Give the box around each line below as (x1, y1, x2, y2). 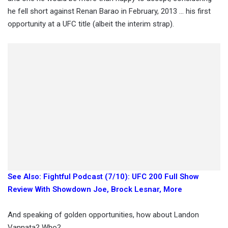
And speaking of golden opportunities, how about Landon (8, 210, 199, 220)
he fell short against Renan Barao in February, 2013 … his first (8, 7, 211, 16)
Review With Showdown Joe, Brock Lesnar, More (8, 185, 182, 194)
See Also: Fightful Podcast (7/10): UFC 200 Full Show (8, 172, 199, 182)
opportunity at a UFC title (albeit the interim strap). (8, 19, 174, 29)
